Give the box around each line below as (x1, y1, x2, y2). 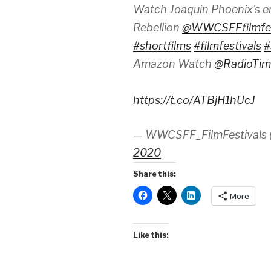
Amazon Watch (133, 57, 214, 71)
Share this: (133, 169, 176, 179)
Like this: (133, 230, 169, 240)
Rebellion (133, 21, 182, 34)
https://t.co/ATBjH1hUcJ (133, 94, 255, 107)
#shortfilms (133, 39, 191, 53)
